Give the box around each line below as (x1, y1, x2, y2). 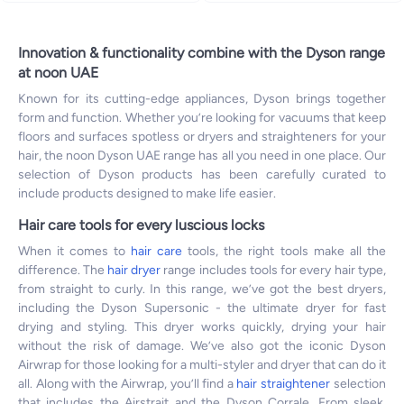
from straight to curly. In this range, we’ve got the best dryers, (18, 281, 386, 298)
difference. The (18, 262, 107, 279)
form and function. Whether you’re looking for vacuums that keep (18, 110, 386, 126)
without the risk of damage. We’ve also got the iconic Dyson (18, 338, 386, 354)
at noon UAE (18, 64, 98, 82)
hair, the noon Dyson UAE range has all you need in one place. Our (18, 148, 386, 164)
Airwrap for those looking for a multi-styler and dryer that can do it (18, 357, 386, 373)
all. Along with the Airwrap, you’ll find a (18, 376, 236, 392)
